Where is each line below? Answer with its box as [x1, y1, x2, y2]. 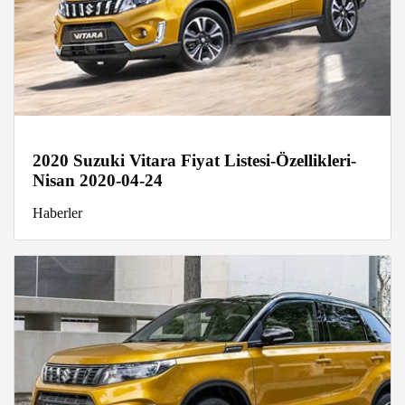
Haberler [33, 204, 82, 221]
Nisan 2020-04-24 [33, 170, 163, 190]
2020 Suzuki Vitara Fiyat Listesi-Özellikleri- [33, 150, 356, 170]
